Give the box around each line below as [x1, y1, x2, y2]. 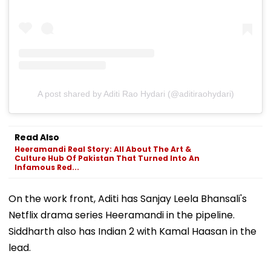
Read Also [15, 131, 59, 144]
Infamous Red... [15, 162, 79, 173]
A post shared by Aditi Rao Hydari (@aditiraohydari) [37, 89, 234, 99]
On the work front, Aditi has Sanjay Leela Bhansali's [8, 192, 247, 206]
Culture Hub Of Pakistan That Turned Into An [15, 153, 200, 164]
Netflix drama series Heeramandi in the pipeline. [8, 208, 235, 223]
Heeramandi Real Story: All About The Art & [15, 144, 191, 155]
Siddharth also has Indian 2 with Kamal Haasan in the [8, 224, 256, 239]
